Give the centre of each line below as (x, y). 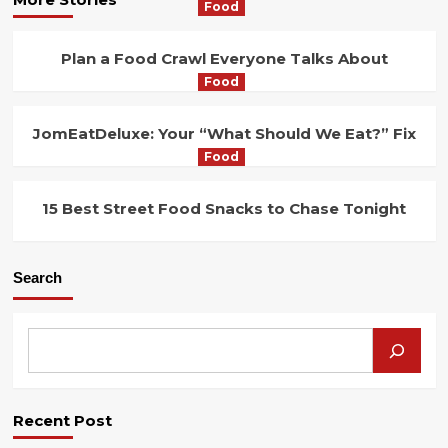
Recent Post (62, 421)
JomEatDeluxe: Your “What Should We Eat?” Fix (224, 134)
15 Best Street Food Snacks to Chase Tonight (224, 209)
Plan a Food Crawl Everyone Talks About (224, 59)
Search (37, 278)
